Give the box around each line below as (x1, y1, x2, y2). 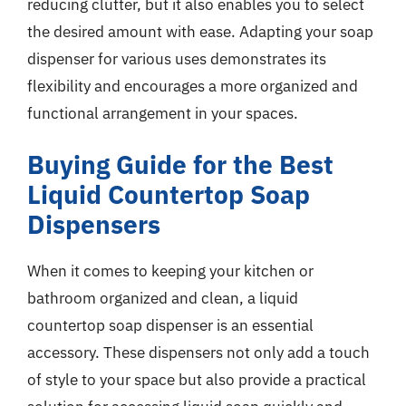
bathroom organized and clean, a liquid (27, 288, 298, 308)
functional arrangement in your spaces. (27, 102, 298, 123)
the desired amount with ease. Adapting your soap (27, 21, 373, 42)
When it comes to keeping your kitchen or (27, 261, 314, 281)
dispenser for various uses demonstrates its (27, 48, 326, 69)
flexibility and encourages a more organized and (27, 75, 358, 96)
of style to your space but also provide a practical (27, 370, 366, 390)
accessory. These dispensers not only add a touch (27, 343, 370, 362)
